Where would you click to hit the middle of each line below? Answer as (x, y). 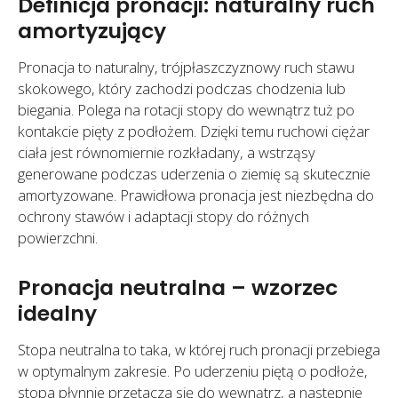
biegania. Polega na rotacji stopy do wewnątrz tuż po (186, 110)
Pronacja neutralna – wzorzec (178, 287)
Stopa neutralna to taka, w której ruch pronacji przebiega (199, 349)
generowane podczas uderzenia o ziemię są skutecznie (194, 174)
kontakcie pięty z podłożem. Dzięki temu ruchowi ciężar (194, 131)
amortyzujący (92, 31)
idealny (57, 313)
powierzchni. (58, 238)
